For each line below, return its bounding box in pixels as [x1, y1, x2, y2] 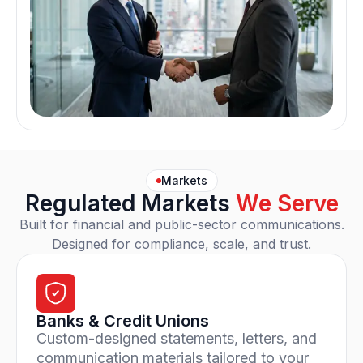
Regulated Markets [24, 190, 236, 217]
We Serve [235, 190, 339, 217]
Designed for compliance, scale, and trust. [52, 236, 311, 252]
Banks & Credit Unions [36, 311, 209, 331]
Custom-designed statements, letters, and [36, 330, 317, 347]
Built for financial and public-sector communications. [19, 216, 344, 233]
